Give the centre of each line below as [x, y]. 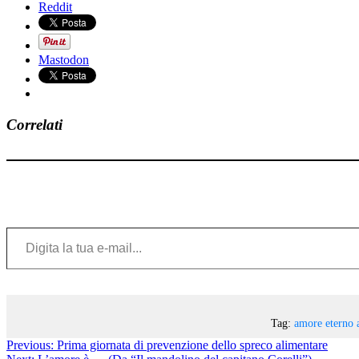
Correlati [34, 124]
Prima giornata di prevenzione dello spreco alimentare [192, 345]
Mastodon [64, 60]
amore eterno [323, 323]
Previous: [30, 345]
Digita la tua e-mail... [21, 226]
